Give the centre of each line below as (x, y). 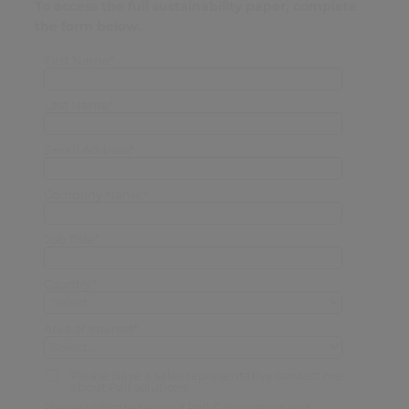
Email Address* (89, 150)
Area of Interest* (90, 328)
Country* (70, 283)
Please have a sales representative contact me (206, 376)
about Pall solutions (129, 388)
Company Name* (95, 194)
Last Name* (78, 105)
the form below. (88, 27)
